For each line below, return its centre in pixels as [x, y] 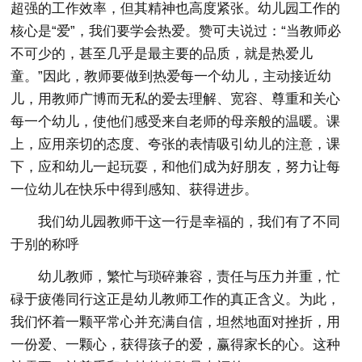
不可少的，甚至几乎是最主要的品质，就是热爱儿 [162, 54]
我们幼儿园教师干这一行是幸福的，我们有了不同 [189, 222]
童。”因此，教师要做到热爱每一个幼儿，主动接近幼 [171, 76]
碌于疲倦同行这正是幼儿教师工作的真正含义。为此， [176, 299]
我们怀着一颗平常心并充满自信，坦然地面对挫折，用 [176, 322]
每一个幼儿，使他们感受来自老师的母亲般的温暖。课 [176, 122]
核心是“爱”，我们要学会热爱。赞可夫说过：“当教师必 [176, 31]
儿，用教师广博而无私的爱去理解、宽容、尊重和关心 [176, 99]
